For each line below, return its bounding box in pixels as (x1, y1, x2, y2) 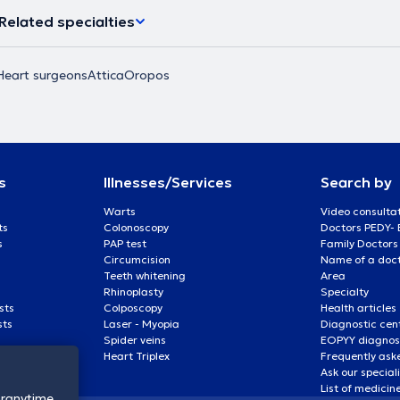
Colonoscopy (103, 220, 169, 234)
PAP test (103, 236, 146, 250)
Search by (320, 172, 392, 191)
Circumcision (103, 252, 171, 266)
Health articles (320, 300, 396, 314)
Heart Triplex (103, 348, 170, 362)
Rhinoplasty (103, 284, 163, 298)
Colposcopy (103, 300, 162, 314)
